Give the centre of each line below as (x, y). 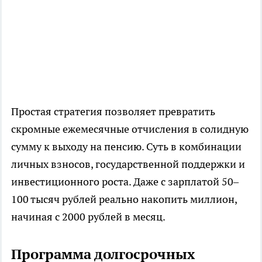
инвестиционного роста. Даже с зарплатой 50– (125, 181)
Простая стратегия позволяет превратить (113, 111)
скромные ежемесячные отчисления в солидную (130, 129)
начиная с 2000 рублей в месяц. (88, 216)
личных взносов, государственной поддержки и (128, 164)
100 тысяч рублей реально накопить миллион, (124, 199)
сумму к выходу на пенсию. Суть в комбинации (126, 146)
